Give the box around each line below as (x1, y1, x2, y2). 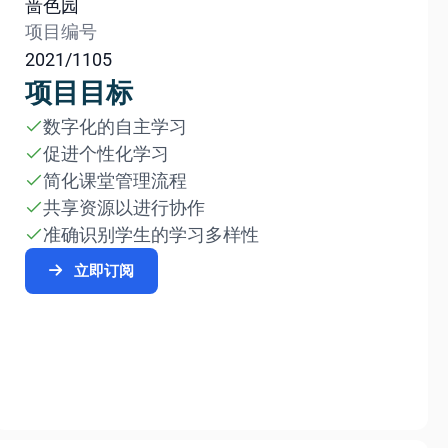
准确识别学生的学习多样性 (43, 224, 260, 245)
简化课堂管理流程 (43, 170, 188, 191)
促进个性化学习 (43, 143, 170, 164)
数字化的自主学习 (43, 116, 188, 137)
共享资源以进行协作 (43, 197, 206, 218)
